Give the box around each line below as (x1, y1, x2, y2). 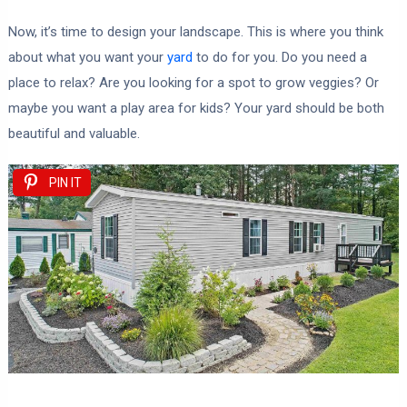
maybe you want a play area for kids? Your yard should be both (7, 99, 384, 116)
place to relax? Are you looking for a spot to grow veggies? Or (7, 74, 379, 91)
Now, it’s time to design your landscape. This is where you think (7, 23, 383, 40)
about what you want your (7, 48, 167, 65)
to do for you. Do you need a (192, 48, 367, 65)
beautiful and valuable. (7, 124, 140, 142)
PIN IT (48, 174, 82, 190)
